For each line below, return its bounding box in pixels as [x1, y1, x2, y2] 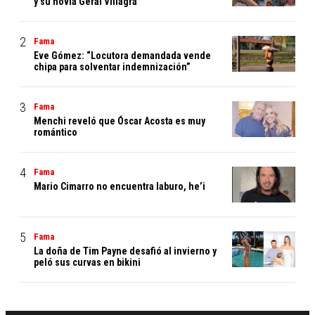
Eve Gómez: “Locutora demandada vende [34, 50, 211, 62]
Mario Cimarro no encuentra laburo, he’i [34, 181, 205, 193]
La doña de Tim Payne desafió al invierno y [34, 245, 217, 257]
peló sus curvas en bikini [34, 257, 141, 269]
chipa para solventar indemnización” [34, 61, 191, 73]
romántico [34, 127, 77, 139]
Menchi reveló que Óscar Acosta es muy [34, 115, 205, 127]
